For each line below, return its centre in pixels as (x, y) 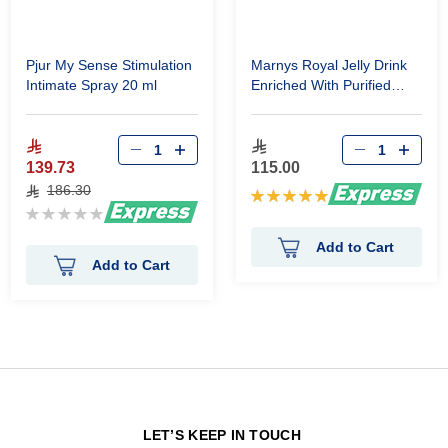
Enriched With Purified (320, 85)
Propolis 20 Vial (299, 105)
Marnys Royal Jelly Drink (328, 65)
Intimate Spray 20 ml (91, 85)
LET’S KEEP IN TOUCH (221, 435)
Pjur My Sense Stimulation (108, 65)
